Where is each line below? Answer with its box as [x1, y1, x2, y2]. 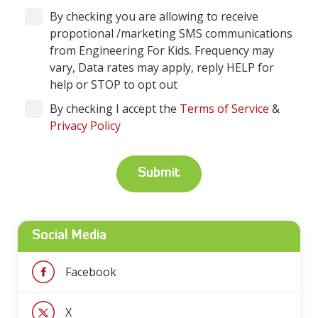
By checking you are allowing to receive [50, 9, 258, 24]
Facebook [65, 264, 116, 280]
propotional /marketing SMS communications [50, 26, 292, 41]
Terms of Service [180, 101, 269, 116]
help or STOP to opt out [50, 77, 177, 92]
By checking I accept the [50, 101, 180, 116]
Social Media [32, 229, 106, 243]
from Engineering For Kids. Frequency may [50, 43, 274, 58]
